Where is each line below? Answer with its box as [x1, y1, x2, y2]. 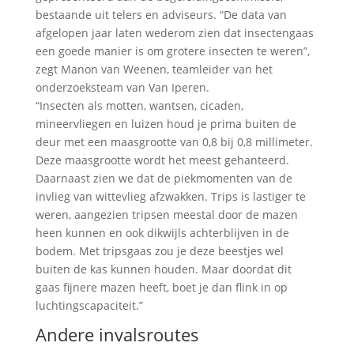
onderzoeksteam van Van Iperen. [35, 80, 209, 95]
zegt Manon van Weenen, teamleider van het [35, 62, 273, 77]
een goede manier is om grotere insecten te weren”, [35, 43, 310, 58]
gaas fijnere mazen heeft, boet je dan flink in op [35, 280, 288, 295]
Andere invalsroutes [35, 322, 199, 346]
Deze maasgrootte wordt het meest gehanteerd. [35, 153, 289, 168]
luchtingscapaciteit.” [35, 298, 143, 313]
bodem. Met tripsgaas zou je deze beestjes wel [35, 243, 284, 258]
